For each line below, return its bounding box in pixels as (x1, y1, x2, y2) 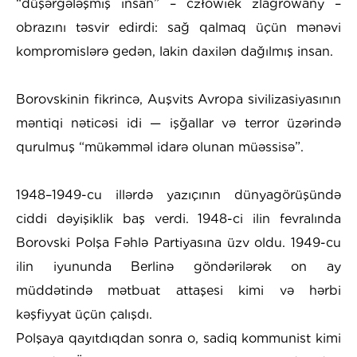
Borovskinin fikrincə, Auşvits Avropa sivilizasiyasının (16, 91, 341, 107)
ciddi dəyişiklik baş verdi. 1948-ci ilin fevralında (16, 210, 341, 226)
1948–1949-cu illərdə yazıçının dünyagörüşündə (16, 186, 341, 202)
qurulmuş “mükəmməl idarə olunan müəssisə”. (16, 139, 304, 155)
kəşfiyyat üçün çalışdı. (16, 306, 152, 322)
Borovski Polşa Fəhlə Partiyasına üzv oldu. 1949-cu (16, 234, 341, 250)
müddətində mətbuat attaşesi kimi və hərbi (16, 282, 341, 298)
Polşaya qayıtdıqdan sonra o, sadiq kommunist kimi (16, 330, 341, 346)
